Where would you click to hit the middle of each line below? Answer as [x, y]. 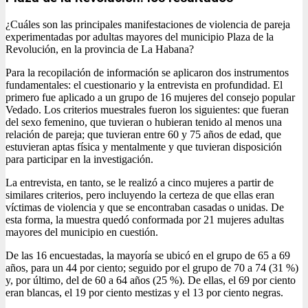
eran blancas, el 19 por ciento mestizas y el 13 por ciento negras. [144, 293]
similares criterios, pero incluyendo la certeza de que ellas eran [140, 195]
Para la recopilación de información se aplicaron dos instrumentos [147, 73]
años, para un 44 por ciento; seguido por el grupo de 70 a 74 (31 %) [152, 268]
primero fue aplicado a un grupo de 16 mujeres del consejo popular [150, 98]
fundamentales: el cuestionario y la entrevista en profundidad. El [144, 85]
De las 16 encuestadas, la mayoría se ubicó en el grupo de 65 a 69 [148, 256]
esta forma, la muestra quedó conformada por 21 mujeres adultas [145, 220]
